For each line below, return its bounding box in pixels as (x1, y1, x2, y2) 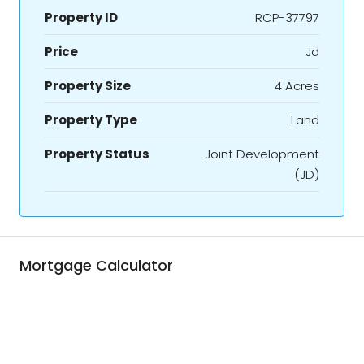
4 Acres (275, 76, 319, 94)
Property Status (45, 145, 149, 162)
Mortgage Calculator (19, 254, 173, 275)
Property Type (45, 110, 137, 128)
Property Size (45, 76, 131, 94)
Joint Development (205, 145, 319, 162)
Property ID (45, 8, 118, 26)
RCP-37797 (255, 8, 319, 26)
